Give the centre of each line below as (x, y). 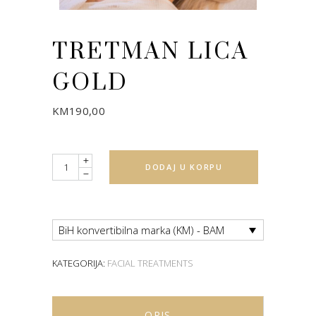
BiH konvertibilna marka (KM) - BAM (141, 230)
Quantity (72, 163)
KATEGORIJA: (80, 263)
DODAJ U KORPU (184, 166)
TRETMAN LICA (151, 51)
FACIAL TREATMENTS (150, 263)
